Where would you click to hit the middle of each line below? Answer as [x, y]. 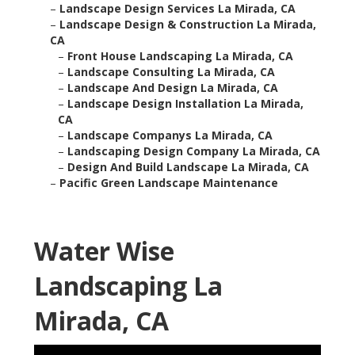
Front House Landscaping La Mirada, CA [180, 56]
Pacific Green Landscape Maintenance [168, 183]
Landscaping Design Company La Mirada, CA [193, 151]
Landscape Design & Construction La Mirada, [187, 25]
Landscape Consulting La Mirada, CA [171, 72]
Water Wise [104, 251]
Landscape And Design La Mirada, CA [172, 88]
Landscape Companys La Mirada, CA [170, 136]
